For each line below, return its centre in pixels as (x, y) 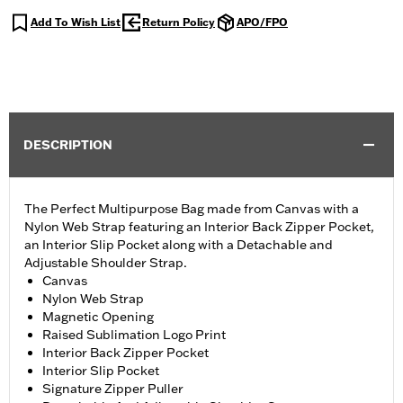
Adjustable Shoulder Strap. (106, 263)
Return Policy (179, 22)
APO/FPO (262, 22)
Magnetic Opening (98, 317)
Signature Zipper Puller (113, 389)
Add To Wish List (76, 22)
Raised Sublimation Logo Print (134, 335)
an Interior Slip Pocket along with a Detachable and (179, 245)
